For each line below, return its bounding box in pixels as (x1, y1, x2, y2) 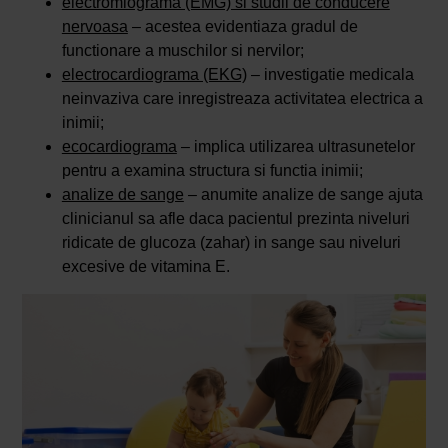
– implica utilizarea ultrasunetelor (176, 138, 415, 156)
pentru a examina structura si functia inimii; (61, 162, 363, 180)
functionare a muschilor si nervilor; (61, 42, 304, 60)
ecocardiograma (61, 138, 177, 156)
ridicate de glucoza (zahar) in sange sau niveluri (61, 234, 401, 252)
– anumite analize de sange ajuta (183, 186, 423, 204)
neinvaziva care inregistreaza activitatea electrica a (61, 90, 423, 108)
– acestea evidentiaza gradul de (127, 18, 358, 36)
